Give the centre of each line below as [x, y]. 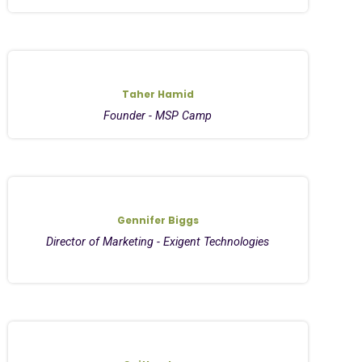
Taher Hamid [158, 94]
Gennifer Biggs [158, 220]
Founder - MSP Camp [158, 116]
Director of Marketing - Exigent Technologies [158, 242]
